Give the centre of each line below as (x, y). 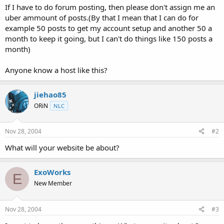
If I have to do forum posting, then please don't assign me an (110, 7)
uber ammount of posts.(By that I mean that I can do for (102, 17)
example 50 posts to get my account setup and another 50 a (108, 28)
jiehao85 (50, 94)
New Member (53, 183)
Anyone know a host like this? (56, 70)
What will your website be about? (62, 147)
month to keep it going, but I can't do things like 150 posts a (109, 38)
